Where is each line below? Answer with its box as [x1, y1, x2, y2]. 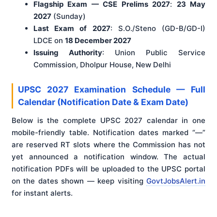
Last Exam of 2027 [33, 23, 110, 33]
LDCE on [33, 35, 65, 45]
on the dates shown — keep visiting [12, 176, 146, 186]
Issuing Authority [33, 47, 102, 57]
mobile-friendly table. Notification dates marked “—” [12, 127, 205, 137]
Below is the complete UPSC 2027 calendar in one [12, 115, 205, 125]
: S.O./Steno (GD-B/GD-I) [110, 23, 206, 33]
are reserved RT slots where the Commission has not [12, 139, 205, 149]
